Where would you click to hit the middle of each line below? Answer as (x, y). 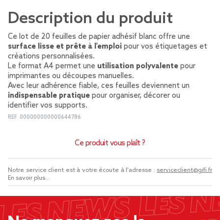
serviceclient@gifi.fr (184, 170)
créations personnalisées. (51, 56)
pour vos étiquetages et (165, 47)
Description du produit (90, 19)
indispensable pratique (49, 96)
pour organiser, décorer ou (135, 96)
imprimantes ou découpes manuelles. (71, 76)
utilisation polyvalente (138, 66)
